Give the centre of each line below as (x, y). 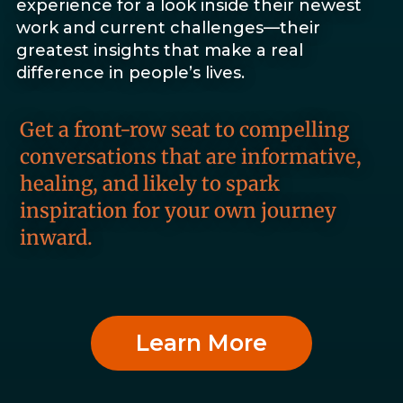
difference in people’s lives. (130, 73)
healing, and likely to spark (150, 183)
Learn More (201, 343)
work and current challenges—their (168, 28)
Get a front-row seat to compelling (184, 129)
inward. (56, 237)
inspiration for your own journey (178, 210)
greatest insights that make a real (160, 51)
